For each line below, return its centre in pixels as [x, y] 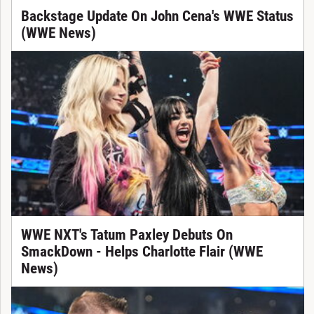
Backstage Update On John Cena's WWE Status [157, 16]
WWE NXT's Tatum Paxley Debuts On [127, 234]
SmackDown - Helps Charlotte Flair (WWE [142, 251]
